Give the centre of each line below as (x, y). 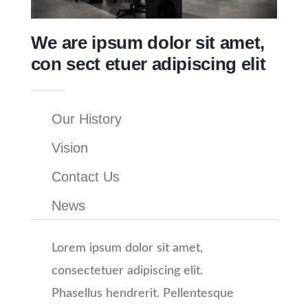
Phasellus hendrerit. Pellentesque (142, 293)
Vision (69, 147)
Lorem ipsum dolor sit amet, (127, 248)
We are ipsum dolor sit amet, (147, 42)
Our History (86, 119)
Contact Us (85, 176)
